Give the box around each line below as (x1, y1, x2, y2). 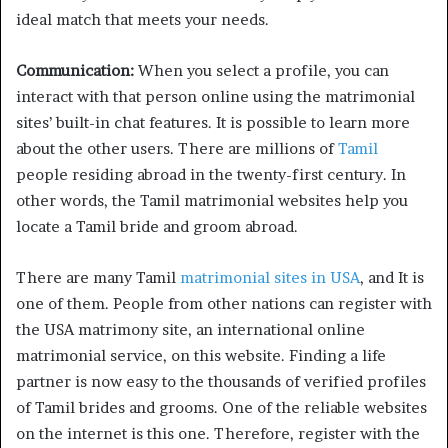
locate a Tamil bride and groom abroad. (16, 217, 298, 236)
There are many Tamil (16, 268, 180, 287)
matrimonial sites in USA (180, 268, 360, 287)
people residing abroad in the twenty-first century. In (16, 165, 406, 184)
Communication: (16, 61, 138, 80)
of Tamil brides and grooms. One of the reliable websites (16, 398, 427, 417)
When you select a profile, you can (138, 61, 389, 80)
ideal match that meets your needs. (16, 10, 269, 29)
